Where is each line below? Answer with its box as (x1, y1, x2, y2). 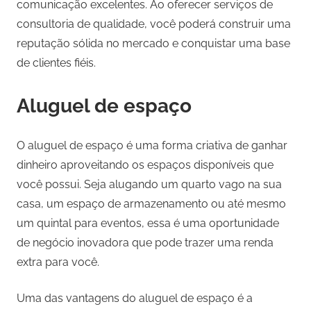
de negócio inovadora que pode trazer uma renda (17, 236, 274, 250)
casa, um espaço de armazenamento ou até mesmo (17, 197, 286, 211)
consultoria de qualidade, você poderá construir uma (17, 17, 291, 31)
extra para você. (17, 255, 99, 269)
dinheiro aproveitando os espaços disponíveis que (17, 158, 274, 172)
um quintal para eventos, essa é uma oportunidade (17, 217, 279, 230)
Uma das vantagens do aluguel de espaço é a (17, 292, 253, 305)
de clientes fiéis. (17, 56, 96, 70)
